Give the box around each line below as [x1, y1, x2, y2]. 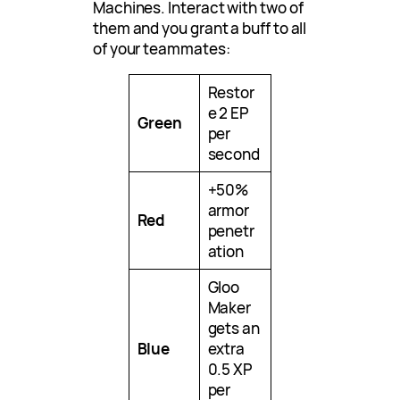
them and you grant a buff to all [93, 17, 307, 38]
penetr [207, 221, 255, 242]
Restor [207, 82, 255, 104]
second [207, 144, 261, 165]
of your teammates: [93, 37, 230, 59]
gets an [207, 318, 260, 339]
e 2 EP [207, 103, 250, 124]
